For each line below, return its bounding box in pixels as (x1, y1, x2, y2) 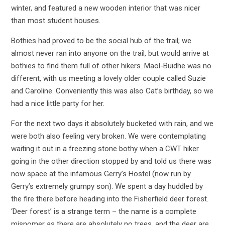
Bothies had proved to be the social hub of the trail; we (11, 36, 191, 45)
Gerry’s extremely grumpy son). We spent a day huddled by (11, 181, 203, 191)
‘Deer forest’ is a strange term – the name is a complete (11, 206, 196, 216)
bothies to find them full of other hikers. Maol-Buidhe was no (11, 61, 211, 70)
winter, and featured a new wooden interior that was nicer (11, 3, 200, 13)
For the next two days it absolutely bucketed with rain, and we (11, 119, 213, 128)
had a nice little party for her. (11, 98, 104, 108)
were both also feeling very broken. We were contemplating (11, 131, 206, 141)
